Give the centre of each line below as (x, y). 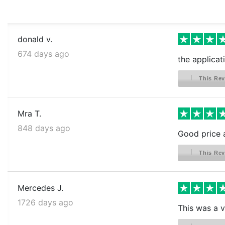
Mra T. (29, 113)
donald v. (35, 39)
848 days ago (44, 128)
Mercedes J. (40, 188)
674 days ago (43, 53)
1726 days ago (45, 202)
